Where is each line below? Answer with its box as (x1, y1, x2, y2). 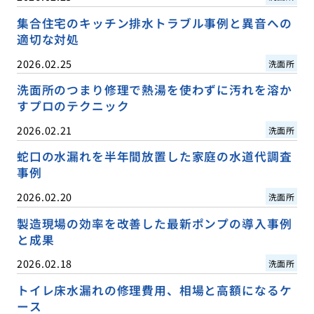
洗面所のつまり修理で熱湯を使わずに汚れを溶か (16, 81, 292, 99)
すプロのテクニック (16, 97, 130, 115)
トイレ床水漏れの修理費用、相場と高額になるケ (16, 281, 292, 299)
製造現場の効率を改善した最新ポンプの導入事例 (16, 214, 292, 232)
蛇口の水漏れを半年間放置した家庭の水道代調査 (16, 148, 292, 165)
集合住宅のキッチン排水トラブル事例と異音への (16, 15, 292, 32)
